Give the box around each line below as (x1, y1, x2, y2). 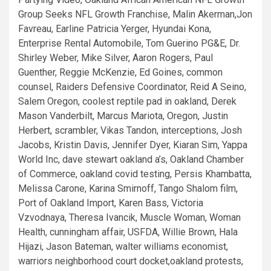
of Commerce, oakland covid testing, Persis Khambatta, (18, 168, 252, 180)
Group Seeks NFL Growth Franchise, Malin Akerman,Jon (18, 8, 252, 20)
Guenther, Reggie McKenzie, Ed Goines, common (18, 67, 223, 78)
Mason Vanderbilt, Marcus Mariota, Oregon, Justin (18, 110, 228, 122)
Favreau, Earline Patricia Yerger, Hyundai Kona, (18, 23, 211, 34)
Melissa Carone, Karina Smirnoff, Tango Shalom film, (18, 183, 238, 194)
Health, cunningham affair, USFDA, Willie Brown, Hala (18, 226, 238, 238)
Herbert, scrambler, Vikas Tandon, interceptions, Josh (18, 125, 242, 136)
